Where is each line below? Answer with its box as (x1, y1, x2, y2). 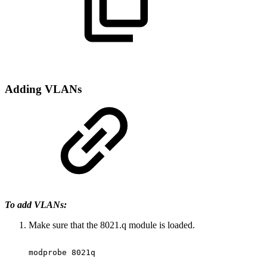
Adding (5, 83, 45, 96)
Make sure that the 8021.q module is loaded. (29, 220, 197, 231)
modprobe (29, 248, 67, 257)
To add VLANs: (5, 200, 67, 210)
